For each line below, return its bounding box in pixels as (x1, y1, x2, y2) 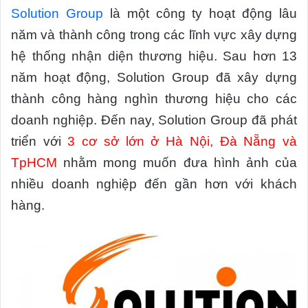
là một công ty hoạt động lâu (102, 5, 297, 21)
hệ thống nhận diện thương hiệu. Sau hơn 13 (11, 48, 297, 63)
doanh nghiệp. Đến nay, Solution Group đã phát (11, 112, 297, 127)
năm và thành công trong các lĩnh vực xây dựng (11, 27, 297, 42)
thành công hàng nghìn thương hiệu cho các (11, 91, 297, 106)
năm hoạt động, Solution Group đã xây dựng (11, 69, 297, 85)
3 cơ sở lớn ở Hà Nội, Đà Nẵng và (67, 133, 298, 148)
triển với (11, 133, 68, 148)
